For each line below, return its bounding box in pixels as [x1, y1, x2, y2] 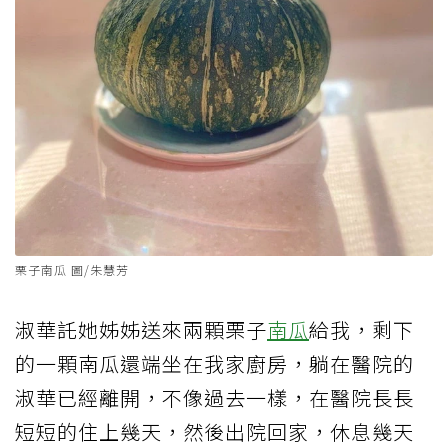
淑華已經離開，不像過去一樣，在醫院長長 [15, 382, 414, 412]
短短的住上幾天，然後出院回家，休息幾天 [15, 416, 414, 446]
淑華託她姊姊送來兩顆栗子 [15, 314, 267, 344]
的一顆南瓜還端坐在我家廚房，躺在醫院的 [15, 348, 414, 378]
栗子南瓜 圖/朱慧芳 [15, 260, 129, 278]
